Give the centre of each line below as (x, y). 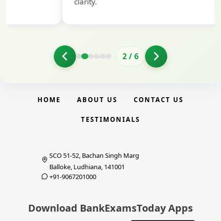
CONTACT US (159, 99)
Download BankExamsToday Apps (110, 208)
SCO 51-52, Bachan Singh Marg (94, 155)
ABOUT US (97, 99)
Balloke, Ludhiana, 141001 (87, 166)
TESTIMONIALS (110, 119)
